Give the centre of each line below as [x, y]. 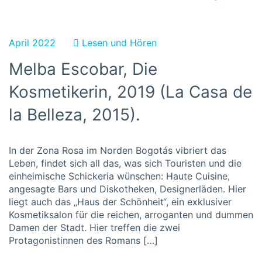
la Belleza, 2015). [75, 115]
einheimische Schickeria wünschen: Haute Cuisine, [119, 176]
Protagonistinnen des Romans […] [83, 240]
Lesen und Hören [119, 43]
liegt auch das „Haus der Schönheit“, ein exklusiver [120, 202]
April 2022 [32, 43]
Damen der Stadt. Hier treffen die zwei [94, 227]
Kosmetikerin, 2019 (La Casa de [130, 92]
